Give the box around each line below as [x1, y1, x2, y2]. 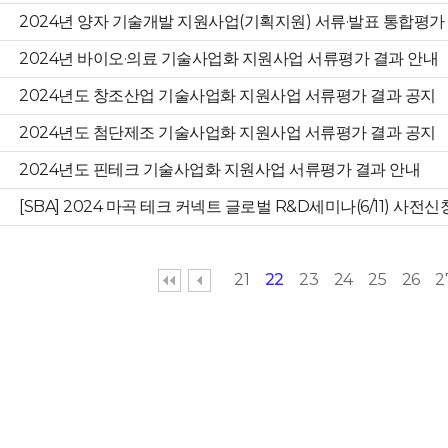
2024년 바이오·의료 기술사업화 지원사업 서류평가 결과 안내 [19, 49, 439, 68]
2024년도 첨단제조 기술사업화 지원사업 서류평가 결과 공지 [19, 123, 436, 142]
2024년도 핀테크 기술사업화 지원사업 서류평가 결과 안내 [19, 160, 421, 179]
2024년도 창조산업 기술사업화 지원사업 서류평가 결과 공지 [19, 86, 436, 105]
